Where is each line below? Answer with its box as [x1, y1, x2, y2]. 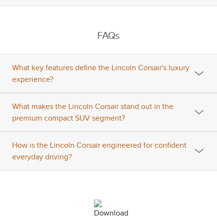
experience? [12, 74, 53, 84]
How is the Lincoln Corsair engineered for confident [12, 140, 186, 150]
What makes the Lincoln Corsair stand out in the [12, 101, 173, 111]
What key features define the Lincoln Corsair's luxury [12, 62, 189, 73]
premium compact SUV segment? [12, 113, 125, 123]
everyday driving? [12, 152, 72, 162]
